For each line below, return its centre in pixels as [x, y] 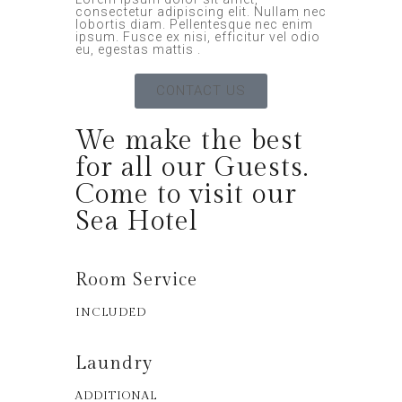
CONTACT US [201, 90]
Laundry [114, 363]
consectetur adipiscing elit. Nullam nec [201, 11]
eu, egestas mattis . [138, 49]
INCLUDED [111, 312]
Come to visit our [186, 194]
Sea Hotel [137, 221]
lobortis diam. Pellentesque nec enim [194, 24]
